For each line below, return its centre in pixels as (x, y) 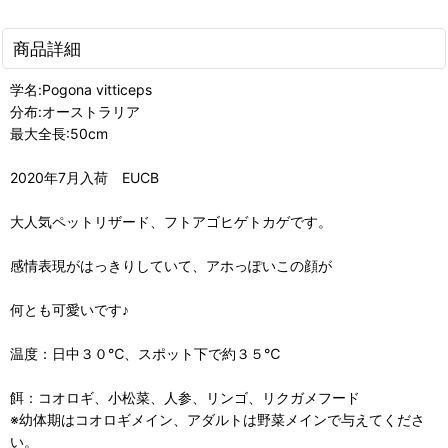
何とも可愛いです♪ (69, 309)
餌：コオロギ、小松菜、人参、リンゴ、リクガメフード (185, 397)
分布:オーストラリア (75, 111)
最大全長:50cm (59, 133)
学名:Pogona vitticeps (81, 89)
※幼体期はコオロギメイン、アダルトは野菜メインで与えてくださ (217, 419)
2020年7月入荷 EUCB (84, 177)
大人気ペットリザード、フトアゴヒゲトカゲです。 (171, 221)
